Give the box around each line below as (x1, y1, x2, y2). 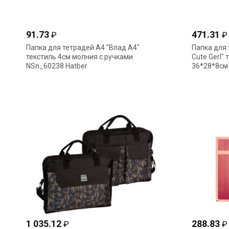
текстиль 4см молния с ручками (26, 53, 133, 61)
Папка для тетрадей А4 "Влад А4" (26, 43, 140, 52)
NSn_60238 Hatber (26, 62, 87, 70)
